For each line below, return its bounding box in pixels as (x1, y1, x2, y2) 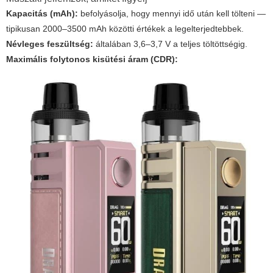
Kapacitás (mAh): (6, 9, 78, 19)
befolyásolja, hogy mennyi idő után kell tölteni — (78, 9, 266, 19)
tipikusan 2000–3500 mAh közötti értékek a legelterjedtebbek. (6, 24, 244, 34)
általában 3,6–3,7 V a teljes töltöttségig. (93, 39, 247, 49)
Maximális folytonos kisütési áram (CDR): (6, 54, 178, 65)
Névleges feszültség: (6, 39, 93, 49)
